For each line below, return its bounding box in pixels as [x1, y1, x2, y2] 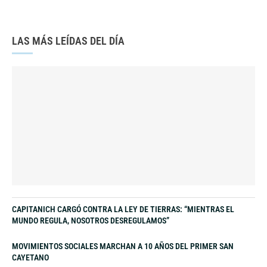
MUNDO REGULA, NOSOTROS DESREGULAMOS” [12, 215, 169, 225]
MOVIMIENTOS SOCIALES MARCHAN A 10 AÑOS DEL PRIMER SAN [12, 241, 234, 251]
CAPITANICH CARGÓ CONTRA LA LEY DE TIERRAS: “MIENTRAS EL [12, 204, 234, 214]
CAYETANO [12, 252, 49, 262]
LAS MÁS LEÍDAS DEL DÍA [12, 34, 125, 47]
